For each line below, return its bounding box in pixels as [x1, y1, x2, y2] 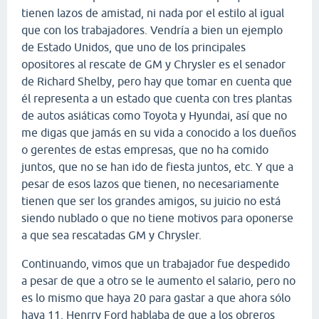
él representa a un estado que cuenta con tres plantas [21, 91, 292, 105]
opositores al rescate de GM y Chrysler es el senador [21, 57, 286, 70]
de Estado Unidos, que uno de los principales [21, 40, 246, 53]
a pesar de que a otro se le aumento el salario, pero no [21, 273, 296, 287]
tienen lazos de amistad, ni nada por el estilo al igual [21, 6, 284, 19]
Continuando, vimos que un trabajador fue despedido [21, 256, 290, 270]
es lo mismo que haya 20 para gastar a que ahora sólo [21, 291, 291, 304]
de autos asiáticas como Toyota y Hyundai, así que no [21, 108, 287, 122]
